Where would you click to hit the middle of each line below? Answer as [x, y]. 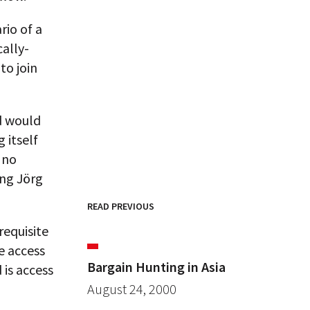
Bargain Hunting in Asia [156, 267]
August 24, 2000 [132, 289]
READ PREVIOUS [121, 206]
